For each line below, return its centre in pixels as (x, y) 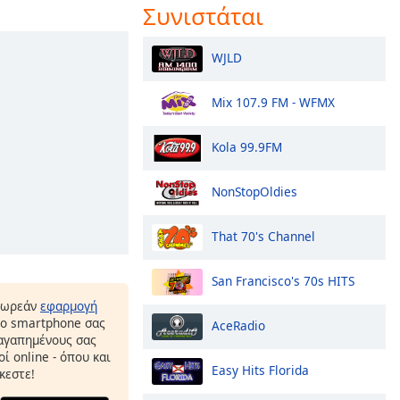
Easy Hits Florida (260, 370)
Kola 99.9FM (247, 146)
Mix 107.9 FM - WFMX (273, 102)
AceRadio (238, 325)
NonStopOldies (254, 191)
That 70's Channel (263, 236)
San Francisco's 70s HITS (283, 280)
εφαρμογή (69, 306)
